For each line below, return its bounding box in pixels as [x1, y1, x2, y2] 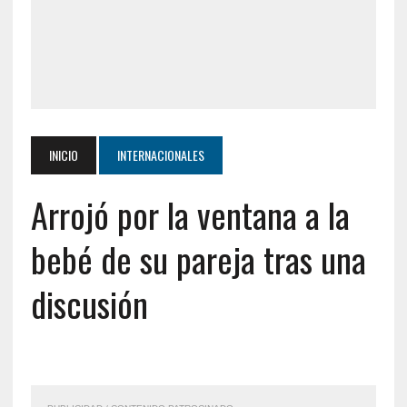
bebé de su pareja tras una [30, 233, 366, 284]
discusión [30, 278, 148, 329]
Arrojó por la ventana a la [30, 189, 350, 240]
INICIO [48, 145, 78, 164]
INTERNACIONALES [116, 145, 204, 164]
